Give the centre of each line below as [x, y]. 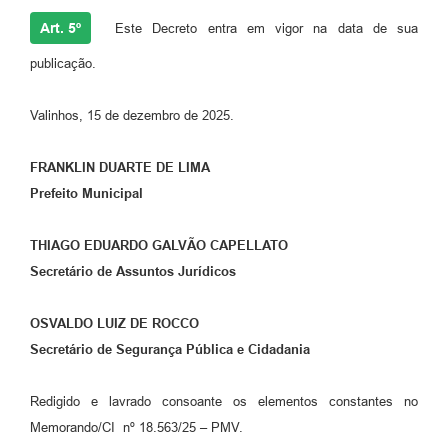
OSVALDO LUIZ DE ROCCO [114, 323]
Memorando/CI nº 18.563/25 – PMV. [136, 427]
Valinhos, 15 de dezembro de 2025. [132, 115]
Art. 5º [60, 27]
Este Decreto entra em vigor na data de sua [261, 28]
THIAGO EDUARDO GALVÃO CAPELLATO [159, 245]
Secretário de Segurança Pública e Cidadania [170, 349]
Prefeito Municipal [86, 193]
